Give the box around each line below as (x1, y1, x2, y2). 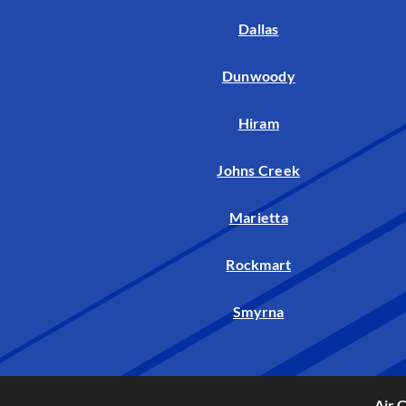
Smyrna (233, 303, 285, 321)
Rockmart (226, 256, 292, 274)
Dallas (238, 20, 279, 38)
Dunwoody (221, 67, 295, 85)
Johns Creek (217, 161, 301, 179)
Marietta (228, 208, 288, 227)
